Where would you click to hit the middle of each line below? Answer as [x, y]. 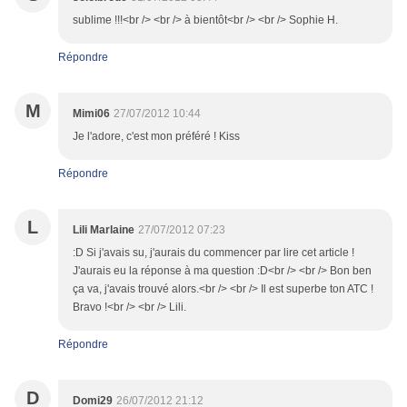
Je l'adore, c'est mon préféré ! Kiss [156, 137]
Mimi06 [91, 114]
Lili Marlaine [104, 230]
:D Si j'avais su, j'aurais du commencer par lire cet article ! [213, 253]
